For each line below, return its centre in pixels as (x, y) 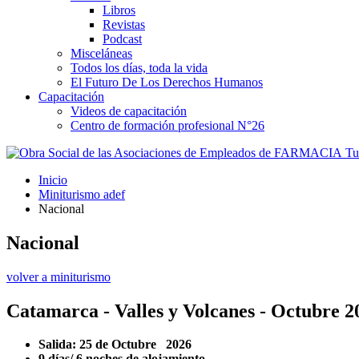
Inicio (53, 179)
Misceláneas (101, 53)
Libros (119, 10)
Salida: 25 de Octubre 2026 (115, 345)
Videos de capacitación (129, 111)
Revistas (124, 24)
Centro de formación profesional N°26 (167, 125)
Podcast (122, 38)
